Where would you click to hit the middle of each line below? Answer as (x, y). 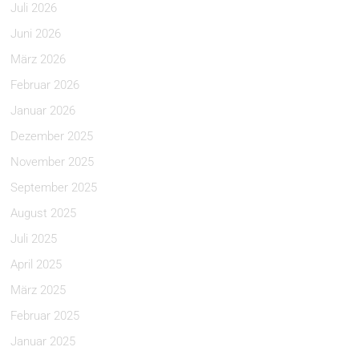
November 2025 (52, 162)
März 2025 (38, 290)
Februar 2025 (45, 316)
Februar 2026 (45, 85)
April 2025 (36, 264)
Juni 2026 (36, 34)
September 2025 (54, 188)
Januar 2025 (43, 341)
